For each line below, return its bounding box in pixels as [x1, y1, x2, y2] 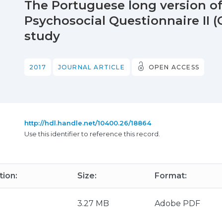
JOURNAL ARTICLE [57, 63, 125, 71]
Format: [155, 171, 187, 180]
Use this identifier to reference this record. [24, 130, 160, 138]
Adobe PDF [155, 199, 200, 208]
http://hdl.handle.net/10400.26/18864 [24, 119, 151, 127]
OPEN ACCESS [148, 63, 200, 71]
